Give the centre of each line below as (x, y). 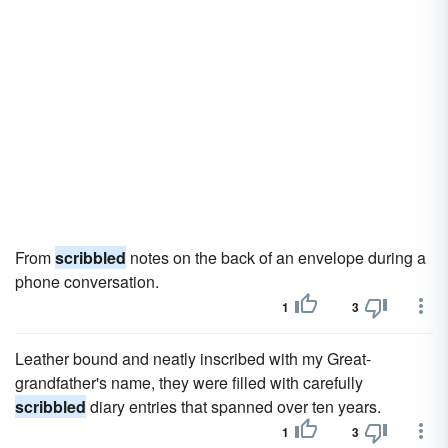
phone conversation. (87, 281)
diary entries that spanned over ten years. (233, 406)
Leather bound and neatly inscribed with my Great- (193, 358)
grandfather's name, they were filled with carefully (189, 382)
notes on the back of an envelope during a (276, 257)
